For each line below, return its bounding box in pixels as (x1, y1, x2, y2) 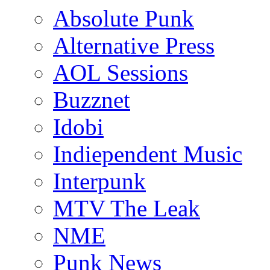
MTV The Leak (53, 195, 200, 222)
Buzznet (53, 87, 130, 113)
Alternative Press (53, 33, 215, 59)
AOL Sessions (53, 60, 188, 86)
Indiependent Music (53, 141, 242, 168)
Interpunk (53, 168, 146, 195)
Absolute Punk (53, 5, 194, 32)
